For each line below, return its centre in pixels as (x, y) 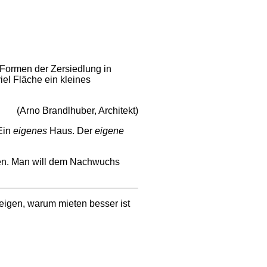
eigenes (30, 131)
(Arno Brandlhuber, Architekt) (77, 111)
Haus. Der (71, 131)
